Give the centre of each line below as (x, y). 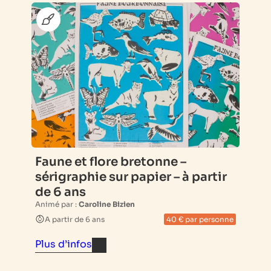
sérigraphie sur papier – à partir (131, 177)
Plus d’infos (64, 244)
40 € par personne (200, 219)
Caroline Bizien (107, 204)
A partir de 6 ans (75, 219)
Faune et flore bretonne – (111, 162)
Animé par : (57, 204)
